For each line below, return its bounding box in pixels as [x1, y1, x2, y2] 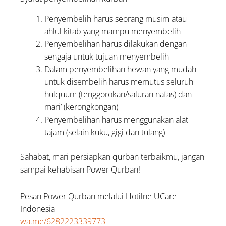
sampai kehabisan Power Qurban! [20, 163, 141, 175]
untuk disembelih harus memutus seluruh [44, 76, 194, 87]
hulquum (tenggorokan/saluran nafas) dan [44, 88, 192, 100]
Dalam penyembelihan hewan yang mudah [44, 63, 197, 75]
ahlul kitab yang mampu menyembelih [44, 25, 181, 37]
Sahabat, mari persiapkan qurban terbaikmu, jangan [20, 151, 205, 162]
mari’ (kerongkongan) [44, 101, 119, 112]
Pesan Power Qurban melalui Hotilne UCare [20, 190, 177, 202]
